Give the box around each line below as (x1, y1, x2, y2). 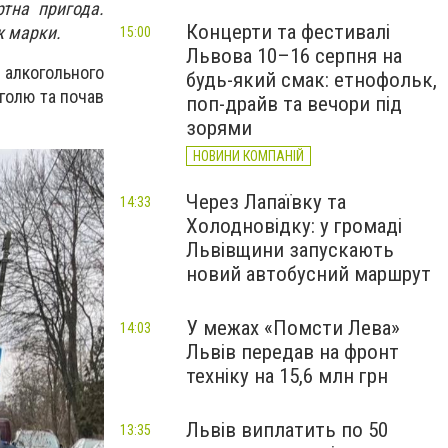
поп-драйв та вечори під (186, 92, 402, 116)
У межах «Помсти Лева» (186, 316, 400, 340)
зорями (186, 116, 252, 140)
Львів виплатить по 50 (186, 418, 388, 442)
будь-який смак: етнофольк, (186, 68, 437, 92)
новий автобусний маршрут (186, 262, 431, 286)
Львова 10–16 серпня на (186, 44, 402, 68)
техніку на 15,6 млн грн (186, 364, 388, 388)
